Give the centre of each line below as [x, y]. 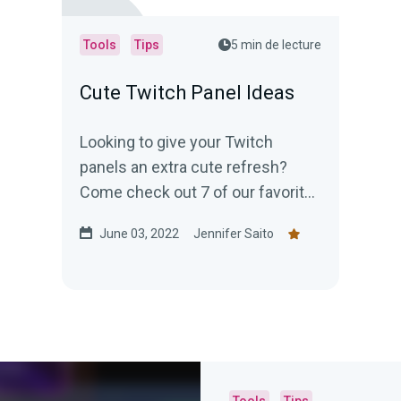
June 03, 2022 [140, 234]
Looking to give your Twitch [177, 142]
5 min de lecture [276, 45]
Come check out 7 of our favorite [197, 192]
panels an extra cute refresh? [184, 167]
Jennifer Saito [234, 234]
